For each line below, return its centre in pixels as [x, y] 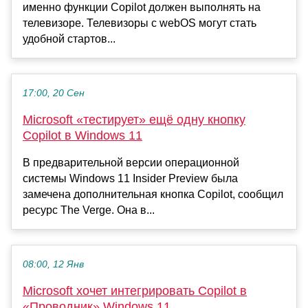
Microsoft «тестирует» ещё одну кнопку [134, 119]
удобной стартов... [69, 38]
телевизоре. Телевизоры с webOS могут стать [140, 23]
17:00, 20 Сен [54, 93]
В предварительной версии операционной [131, 162]
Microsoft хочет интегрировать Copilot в [135, 290]
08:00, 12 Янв [53, 264]
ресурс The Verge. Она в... [89, 210]
